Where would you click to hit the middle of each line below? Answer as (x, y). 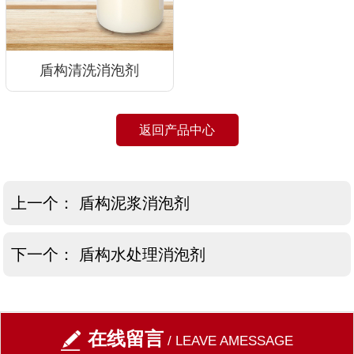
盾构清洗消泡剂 (90, 70)
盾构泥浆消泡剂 (135, 203)
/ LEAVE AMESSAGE (228, 341)
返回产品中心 (177, 130)
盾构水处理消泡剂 (143, 254)
